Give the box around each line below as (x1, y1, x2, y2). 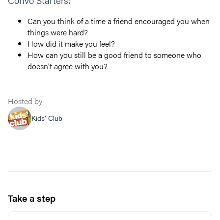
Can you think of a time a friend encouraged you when (27, 15, 210, 27)
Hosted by (8, 95, 42, 107)
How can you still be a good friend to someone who (27, 49, 201, 60)
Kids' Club (31, 114, 62, 122)
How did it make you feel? (27, 38, 115, 49)
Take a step (8, 192, 55, 205)
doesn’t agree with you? (27, 60, 108, 72)
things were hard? (27, 27, 88, 38)
